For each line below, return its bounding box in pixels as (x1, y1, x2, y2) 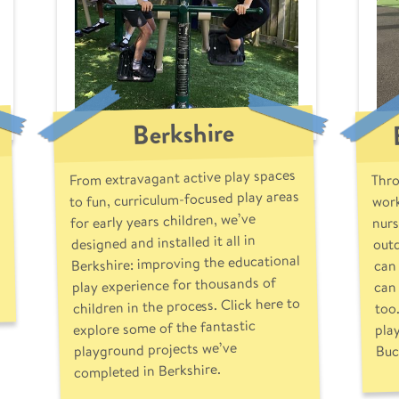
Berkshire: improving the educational (70, 248, 300, 277)
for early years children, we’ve (69, 207, 256, 234)
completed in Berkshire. (73, 358, 222, 384)
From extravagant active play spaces (68, 163, 296, 191)
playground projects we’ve (72, 336, 237, 362)
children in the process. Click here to (71, 291, 301, 320)
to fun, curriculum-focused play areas (69, 184, 299, 213)
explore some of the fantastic (72, 314, 256, 341)
